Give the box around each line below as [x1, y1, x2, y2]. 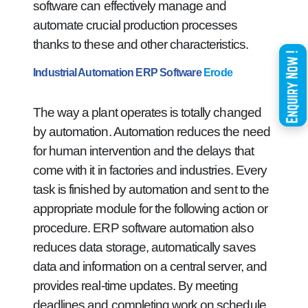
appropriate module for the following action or [33, 201, 267, 216]
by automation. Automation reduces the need [33, 124, 270, 139]
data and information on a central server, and [33, 259, 267, 274]
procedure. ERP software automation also [33, 221, 254, 235]
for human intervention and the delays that [33, 144, 254, 158]
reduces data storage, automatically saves [33, 240, 256, 254]
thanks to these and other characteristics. [33, 37, 248, 52]
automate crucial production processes [33, 18, 238, 32]
